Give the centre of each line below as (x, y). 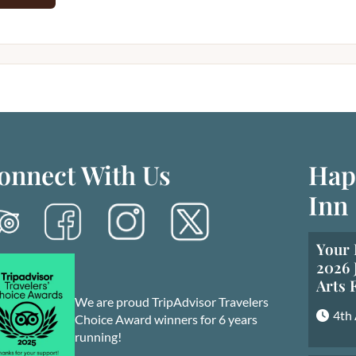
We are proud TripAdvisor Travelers (172, 301)
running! (99, 336)
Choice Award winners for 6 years (166, 319)
